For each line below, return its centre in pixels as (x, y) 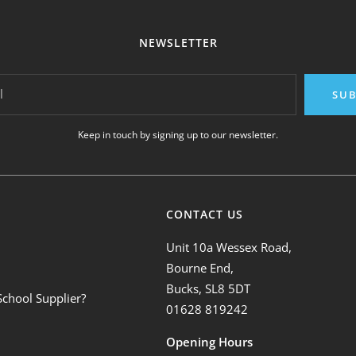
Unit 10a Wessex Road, (229, 247)
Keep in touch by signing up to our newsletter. (178, 134)
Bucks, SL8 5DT (209, 288)
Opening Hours (210, 341)
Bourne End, (200, 267)
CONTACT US (205, 214)
